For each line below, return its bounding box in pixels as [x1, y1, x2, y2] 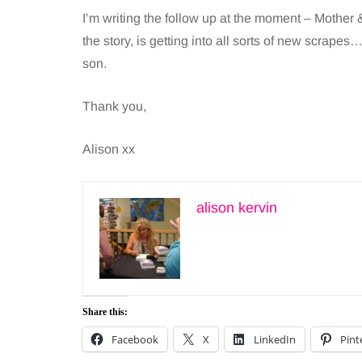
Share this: [82, 306, 128, 318]
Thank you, [82, 99, 146, 113]
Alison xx [82, 142, 135, 156]
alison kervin [196, 200, 277, 216]
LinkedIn [254, 332, 296, 347]
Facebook [112, 332, 158, 347]
